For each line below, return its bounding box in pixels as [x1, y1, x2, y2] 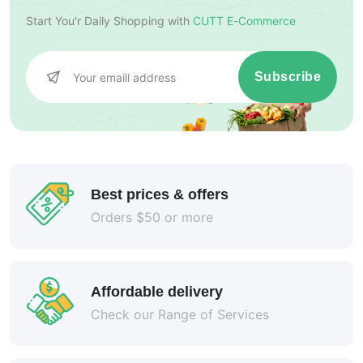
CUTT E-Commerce [193, 14, 296, 28]
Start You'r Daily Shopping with [26, 14, 190, 28]
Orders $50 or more [91, 208, 213, 225]
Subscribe [254, 70, 321, 84]
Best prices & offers [91, 186, 228, 203]
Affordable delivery [91, 283, 223, 300]
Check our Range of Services [91, 305, 269, 322]
